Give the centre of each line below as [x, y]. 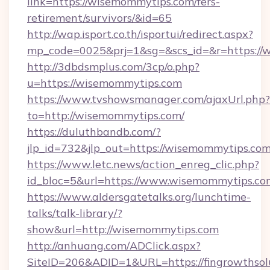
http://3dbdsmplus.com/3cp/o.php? [113, 67]
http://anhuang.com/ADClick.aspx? [114, 246]
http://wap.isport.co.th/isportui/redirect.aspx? [140, 34]
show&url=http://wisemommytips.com [123, 229]
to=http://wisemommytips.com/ [106, 115]
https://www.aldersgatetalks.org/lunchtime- [139, 197]
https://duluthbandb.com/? [94, 132]
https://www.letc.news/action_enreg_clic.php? [143, 164]
